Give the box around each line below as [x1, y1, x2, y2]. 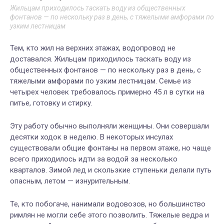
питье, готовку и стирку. [10, 98, 92, 108]
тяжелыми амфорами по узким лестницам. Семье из [10, 76, 191, 86]
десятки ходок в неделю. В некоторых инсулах [10, 132, 173, 142]
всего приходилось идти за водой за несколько [10, 154, 177, 164]
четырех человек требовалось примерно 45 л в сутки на [10, 87, 204, 97]
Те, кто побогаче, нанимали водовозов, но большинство [10, 199, 205, 209]
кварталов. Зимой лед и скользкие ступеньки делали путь [10, 165, 211, 175]
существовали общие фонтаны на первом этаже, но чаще [10, 143, 211, 153]
